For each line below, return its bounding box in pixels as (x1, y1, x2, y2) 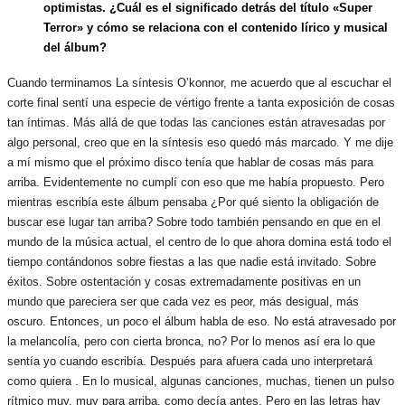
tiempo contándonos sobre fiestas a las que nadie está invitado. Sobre (7, 255, 376, 269)
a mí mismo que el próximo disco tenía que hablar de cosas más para (7, 155, 373, 170)
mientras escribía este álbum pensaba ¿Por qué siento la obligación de (7, 195, 379, 210)
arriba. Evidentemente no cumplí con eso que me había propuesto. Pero (7, 175, 384, 190)
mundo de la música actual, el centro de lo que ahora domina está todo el (7, 235, 391, 250)
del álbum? (43, 40, 107, 54)
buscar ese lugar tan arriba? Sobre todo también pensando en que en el (7, 215, 381, 230)
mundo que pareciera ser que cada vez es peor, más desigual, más (7, 295, 359, 309)
